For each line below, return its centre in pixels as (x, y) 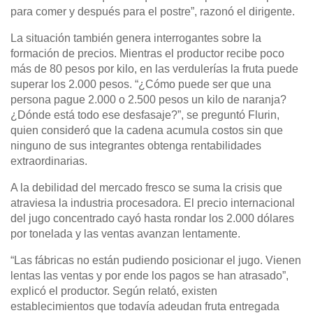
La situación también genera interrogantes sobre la (136, 38)
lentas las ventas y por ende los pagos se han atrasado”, (150, 276)
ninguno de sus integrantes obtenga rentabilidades (136, 146)
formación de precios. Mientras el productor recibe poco (147, 53)
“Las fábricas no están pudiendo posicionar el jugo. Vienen (156, 260)
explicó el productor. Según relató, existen (114, 291)
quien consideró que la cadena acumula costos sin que (147, 130)
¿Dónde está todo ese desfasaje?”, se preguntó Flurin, (145, 115)
